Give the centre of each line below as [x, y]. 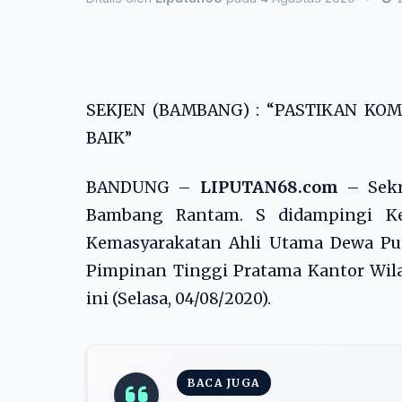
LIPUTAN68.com [273, 188]
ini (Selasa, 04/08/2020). [179, 299]
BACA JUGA [224, 383]
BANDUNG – [143, 188]
